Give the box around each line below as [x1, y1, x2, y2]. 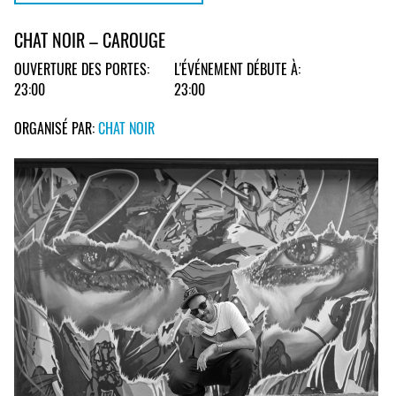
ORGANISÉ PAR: [14, 117, 98, 139]
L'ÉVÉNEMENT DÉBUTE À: [174, 58, 301, 80]
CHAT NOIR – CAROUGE [14, 27, 165, 54]
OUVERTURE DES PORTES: [14, 58, 149, 80]
